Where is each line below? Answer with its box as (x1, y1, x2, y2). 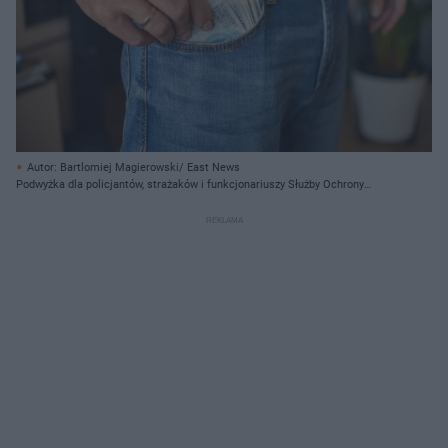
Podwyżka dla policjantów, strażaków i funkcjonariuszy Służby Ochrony (16, 177, 364, 191)
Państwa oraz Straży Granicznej (16, 194, 173, 208)
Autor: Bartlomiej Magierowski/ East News (27, 160, 240, 174)
